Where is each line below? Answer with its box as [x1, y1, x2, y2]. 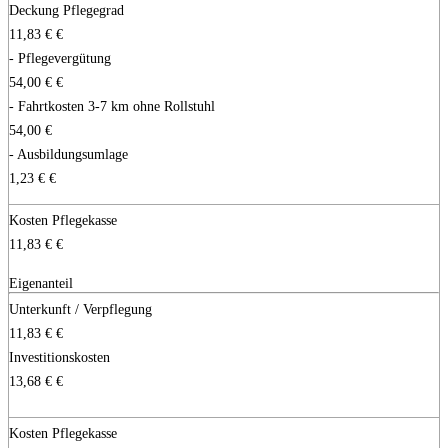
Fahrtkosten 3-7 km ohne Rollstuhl [18, 97, 215, 114]
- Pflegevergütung [9, 49, 111, 66]
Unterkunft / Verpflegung [9, 300, 152, 317]
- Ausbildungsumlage [9, 145, 128, 162]
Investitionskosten [9, 348, 110, 365]
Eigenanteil [9, 274, 73, 291]
